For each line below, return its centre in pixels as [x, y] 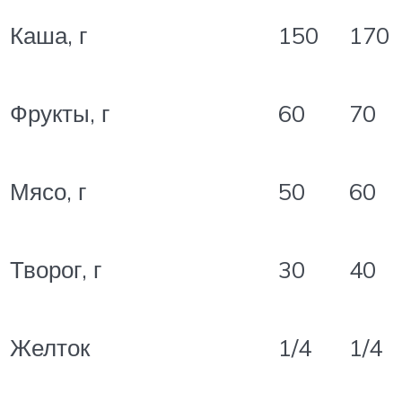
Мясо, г [48, 191]
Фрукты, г [60, 113]
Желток [50, 347]
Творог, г [56, 269]
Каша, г [48, 35]
